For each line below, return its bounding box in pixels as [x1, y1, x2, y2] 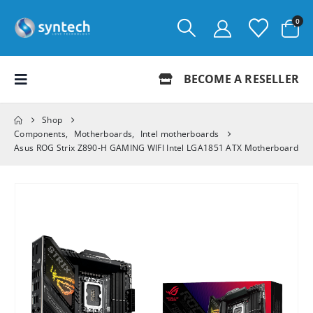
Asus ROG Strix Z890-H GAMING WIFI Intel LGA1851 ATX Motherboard [14, 142, 298, 154]
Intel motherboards [140, 128, 219, 140]
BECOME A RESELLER [180, 71, 299, 87]
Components [14, 128, 66, 140]
